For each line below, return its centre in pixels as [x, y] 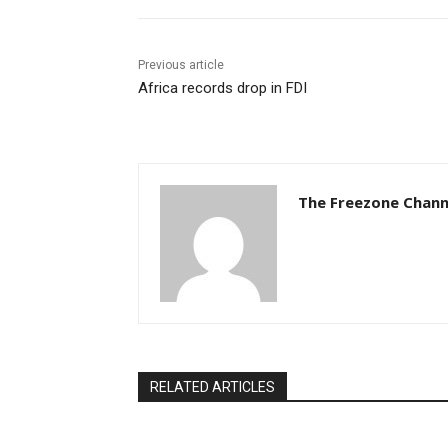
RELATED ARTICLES [212, 387]
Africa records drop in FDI [222, 88]
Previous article [181, 65]
